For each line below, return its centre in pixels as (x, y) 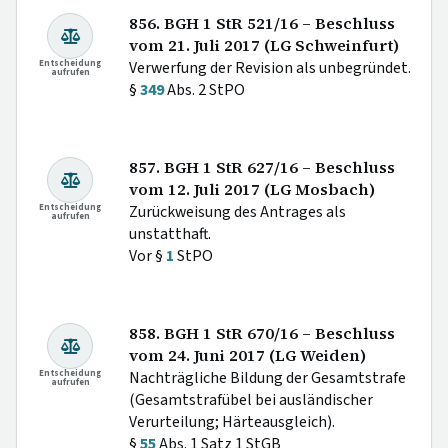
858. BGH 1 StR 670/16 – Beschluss (262, 334)
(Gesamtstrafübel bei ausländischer (251, 400)
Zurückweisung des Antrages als (237, 212)
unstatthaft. (170, 234)
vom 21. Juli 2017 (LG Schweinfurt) (264, 46)
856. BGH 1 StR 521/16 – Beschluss (262, 24)
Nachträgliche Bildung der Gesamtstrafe (267, 378)
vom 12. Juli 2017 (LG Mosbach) (252, 190)
